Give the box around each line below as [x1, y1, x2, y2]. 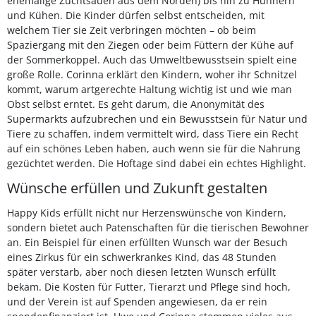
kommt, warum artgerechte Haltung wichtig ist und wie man [7, 83, 292, 96]
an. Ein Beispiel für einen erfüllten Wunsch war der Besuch [7, 236, 288, 249]
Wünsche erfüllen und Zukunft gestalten [7, 178, 267, 197]
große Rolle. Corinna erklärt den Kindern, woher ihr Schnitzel [7, 68, 297, 81]
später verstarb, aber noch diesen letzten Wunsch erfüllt [7, 265, 276, 279]
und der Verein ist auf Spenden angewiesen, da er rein [7, 295, 267, 308]
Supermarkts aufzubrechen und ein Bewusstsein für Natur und [7, 112, 308, 126]
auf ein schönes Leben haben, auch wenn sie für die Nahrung [7, 142, 300, 155]
